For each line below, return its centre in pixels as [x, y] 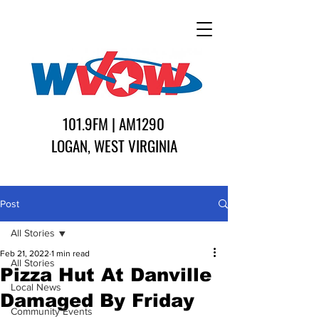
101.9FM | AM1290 [114, 124]
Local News [36, 287]
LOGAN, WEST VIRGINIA [114, 146]
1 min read [70, 253]
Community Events [52, 311]
